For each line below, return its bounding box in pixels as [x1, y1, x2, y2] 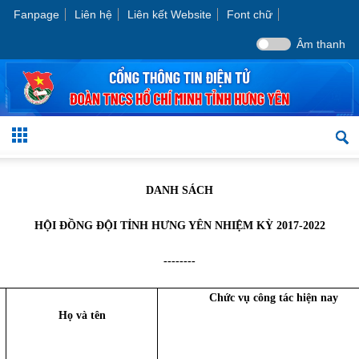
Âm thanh [296, 38, 345, 50]
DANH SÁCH [146, 184, 213, 196]
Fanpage [14, 8, 59, 21]
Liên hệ [75, 8, 112, 21]
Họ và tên [58, 309, 106, 321]
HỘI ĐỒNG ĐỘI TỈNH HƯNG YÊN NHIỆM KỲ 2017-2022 [34, 219, 325, 232]
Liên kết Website [127, 8, 212, 21]
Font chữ [227, 8, 272, 21]
